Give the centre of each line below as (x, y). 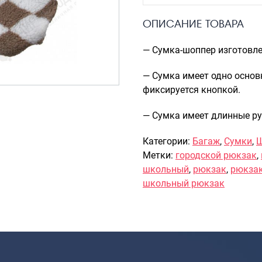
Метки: (159, 156)
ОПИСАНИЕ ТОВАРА (193, 24)
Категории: (168, 142)
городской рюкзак (216, 156)
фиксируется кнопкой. (192, 90)
